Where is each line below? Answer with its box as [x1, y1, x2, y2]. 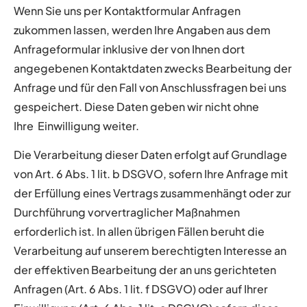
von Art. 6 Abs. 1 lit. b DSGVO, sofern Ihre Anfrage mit [14, 167, 288, 182]
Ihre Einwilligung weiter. [14, 118, 141, 133]
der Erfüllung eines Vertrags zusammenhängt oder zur [14, 186, 291, 201]
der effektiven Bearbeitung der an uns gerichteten [14, 262, 276, 278]
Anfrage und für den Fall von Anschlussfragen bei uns [14, 79, 286, 95]
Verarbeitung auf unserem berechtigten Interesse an [14, 243, 286, 258]
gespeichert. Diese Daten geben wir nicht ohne [14, 99, 259, 114]
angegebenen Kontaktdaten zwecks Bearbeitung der [14, 60, 292, 75]
